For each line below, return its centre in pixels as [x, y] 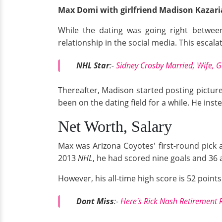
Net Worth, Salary [117, 127]
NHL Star [93, 65]
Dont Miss [95, 201]
